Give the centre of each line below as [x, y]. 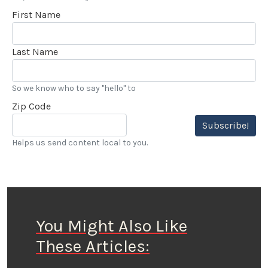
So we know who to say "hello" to [74, 88]
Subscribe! [226, 125]
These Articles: [93, 246]
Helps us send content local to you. [80, 142]
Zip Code [31, 106]
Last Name [35, 51]
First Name [36, 14]
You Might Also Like [112, 226]
